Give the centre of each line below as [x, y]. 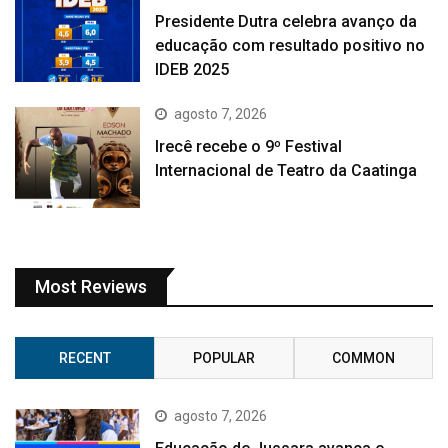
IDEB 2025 [192, 69]
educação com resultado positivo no [290, 45]
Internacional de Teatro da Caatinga [286, 171]
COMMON [363, 357]
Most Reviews [91, 286]
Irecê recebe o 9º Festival [249, 147]
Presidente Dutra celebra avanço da [286, 21]
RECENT [84, 357]
